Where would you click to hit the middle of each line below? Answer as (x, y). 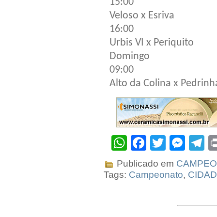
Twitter (189, 143)
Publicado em (145, 163)
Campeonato (156, 174)
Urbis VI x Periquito (152, 43)
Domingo (130, 56)
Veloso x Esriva (142, 15)
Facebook (181, 143)
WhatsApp (163, 143)
